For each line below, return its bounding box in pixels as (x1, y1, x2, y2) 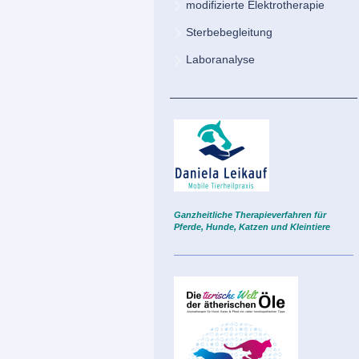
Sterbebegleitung (186, 26, 272, 39)
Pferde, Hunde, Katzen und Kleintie (174, 221, 322, 232)
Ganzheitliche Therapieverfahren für (174, 209, 326, 220)
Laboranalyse (186, 53, 255, 67)
